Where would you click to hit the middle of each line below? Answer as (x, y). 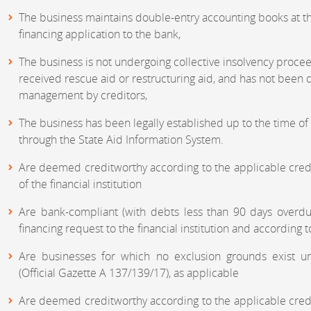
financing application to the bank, (100, 34)
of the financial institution (80, 184)
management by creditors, (83, 95)
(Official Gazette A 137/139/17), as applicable (129, 273)
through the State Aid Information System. (121, 140)
